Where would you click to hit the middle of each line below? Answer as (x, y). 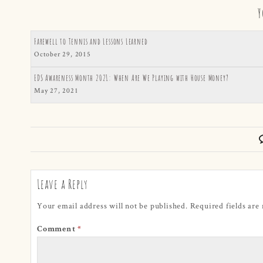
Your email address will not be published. (112, 205)
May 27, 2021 (56, 90)
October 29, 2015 (63, 53)
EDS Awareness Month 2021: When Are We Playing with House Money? (131, 77)
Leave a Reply (63, 184)
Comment (58, 229)
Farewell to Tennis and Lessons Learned (91, 41)
